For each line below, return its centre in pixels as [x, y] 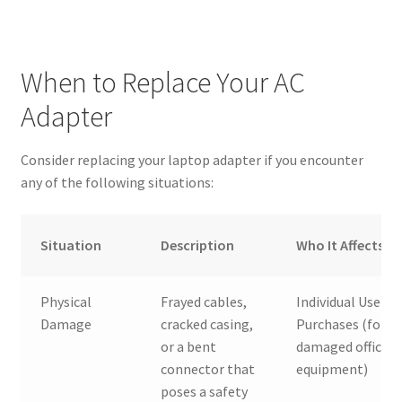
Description [198, 245]
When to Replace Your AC [162, 82]
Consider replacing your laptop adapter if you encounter [192, 160]
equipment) [332, 368]
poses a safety [205, 391]
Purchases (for [341, 323]
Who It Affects [341, 245]
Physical [66, 301]
